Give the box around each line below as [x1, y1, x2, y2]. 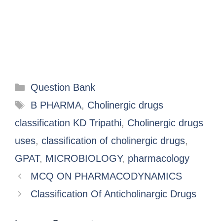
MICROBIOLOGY [45, 153, 122, 164]
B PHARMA [31, 100, 81, 111]
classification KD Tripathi [15, 117, 121, 129]
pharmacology [128, 153, 189, 164]
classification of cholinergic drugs [41, 135, 185, 147]
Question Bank [31, 82, 95, 93]
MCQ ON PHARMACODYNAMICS [31, 171, 182, 182]
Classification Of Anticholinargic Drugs [31, 188, 196, 200]
